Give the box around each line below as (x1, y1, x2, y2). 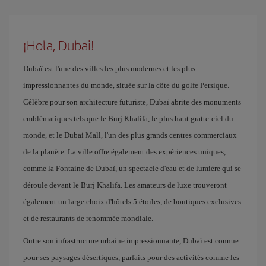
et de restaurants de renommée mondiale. (23, 214, 153, 223)
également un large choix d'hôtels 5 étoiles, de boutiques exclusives (23, 197, 241, 206)
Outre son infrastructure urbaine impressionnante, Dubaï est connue (23, 236, 239, 245)
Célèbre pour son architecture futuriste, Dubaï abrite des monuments (23, 97, 241, 106)
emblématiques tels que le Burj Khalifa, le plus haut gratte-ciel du (23, 114, 233, 123)
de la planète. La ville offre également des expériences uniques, (23, 147, 226, 156)
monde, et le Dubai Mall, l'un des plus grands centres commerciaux (23, 131, 237, 140)
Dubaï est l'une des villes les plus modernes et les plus (23, 64, 195, 73)
